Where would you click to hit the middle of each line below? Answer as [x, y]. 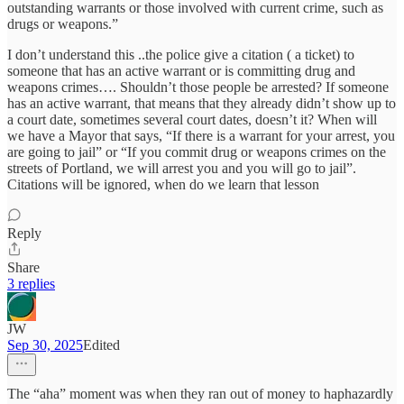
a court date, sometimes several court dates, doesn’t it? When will [192, 120]
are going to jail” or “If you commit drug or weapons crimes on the [197, 152]
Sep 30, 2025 [45, 345]
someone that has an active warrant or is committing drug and [181, 71]
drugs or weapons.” [63, 24]
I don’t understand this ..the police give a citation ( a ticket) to [181, 55]
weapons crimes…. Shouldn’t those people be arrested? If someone [198, 87]
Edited [101, 345]
